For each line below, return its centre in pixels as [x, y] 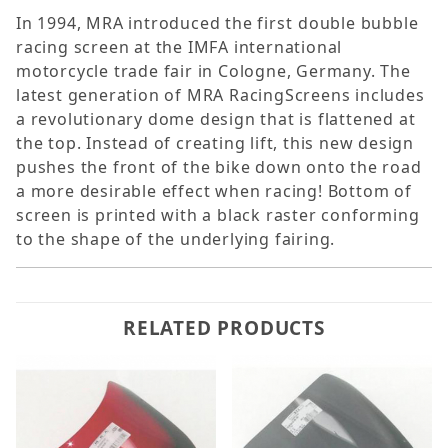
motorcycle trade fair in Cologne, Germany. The [213, 71]
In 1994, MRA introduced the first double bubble [218, 23]
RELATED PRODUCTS [224, 328]
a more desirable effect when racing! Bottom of [214, 191]
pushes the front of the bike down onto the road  [222, 167]
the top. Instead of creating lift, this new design [215, 143]
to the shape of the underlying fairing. [176, 239]
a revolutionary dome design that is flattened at [216, 119]
